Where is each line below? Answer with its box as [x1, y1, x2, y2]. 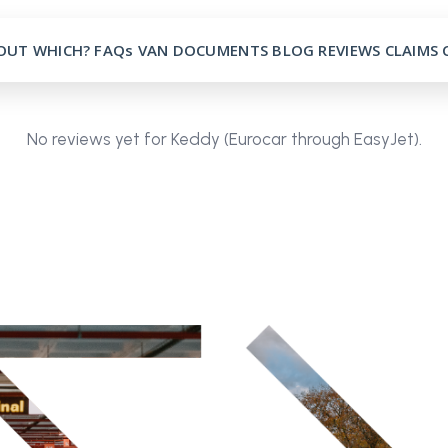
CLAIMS [384, 40, 439, 60]
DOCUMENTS [172, 40, 269, 60]
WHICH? [32, 40, 91, 60]
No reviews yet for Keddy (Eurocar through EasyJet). [26, 129, 422, 149]
